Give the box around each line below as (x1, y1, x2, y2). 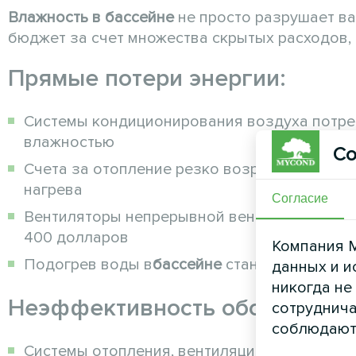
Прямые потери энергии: (8, 64, 286, 94)
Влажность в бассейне (8, 8, 174, 28)
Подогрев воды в (24, 255, 153, 275)
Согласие (272, 191, 328, 205)
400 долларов (24, 228, 129, 248)
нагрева (24, 180, 83, 200)
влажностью (24, 133, 114, 153)
